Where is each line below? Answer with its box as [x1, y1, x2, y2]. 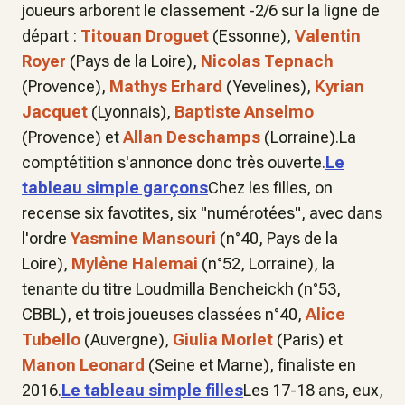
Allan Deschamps [123, 127, 260, 146]
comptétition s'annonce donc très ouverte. [22, 153, 325, 172]
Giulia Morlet [173, 330, 277, 349]
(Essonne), [209, 26, 295, 45]
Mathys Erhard [109, 77, 226, 96]
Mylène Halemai [71, 254, 198, 273]
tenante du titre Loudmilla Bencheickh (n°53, [22, 279, 344, 298]
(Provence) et [22, 127, 123, 146]
